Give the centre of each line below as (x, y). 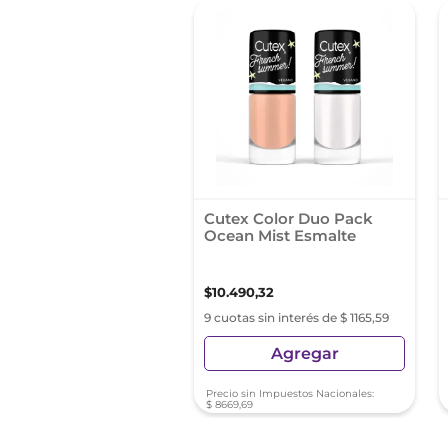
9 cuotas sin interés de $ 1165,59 (297, 317)
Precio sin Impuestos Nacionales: (290, 393)
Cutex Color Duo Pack (289, 218)
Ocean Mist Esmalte (280, 235)
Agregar (304, 353)
